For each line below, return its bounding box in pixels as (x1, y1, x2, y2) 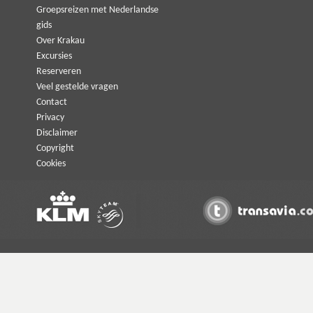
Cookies (36, 159, 66, 169)
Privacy (36, 112, 64, 123)
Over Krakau (36, 36, 85, 46)
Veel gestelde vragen (36, 82, 118, 92)
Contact (36, 97, 67, 108)
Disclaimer (36, 128, 78, 138)
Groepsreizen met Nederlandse (36, 5, 159, 15)
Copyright (36, 143, 74, 154)
